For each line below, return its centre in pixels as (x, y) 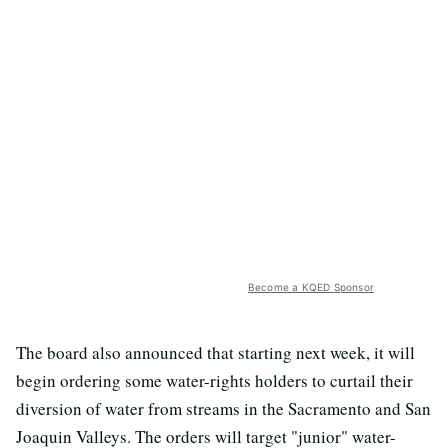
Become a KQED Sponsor (310, 286)
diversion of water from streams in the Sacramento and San (223, 408)
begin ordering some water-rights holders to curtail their (214, 380)
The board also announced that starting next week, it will (215, 352)
